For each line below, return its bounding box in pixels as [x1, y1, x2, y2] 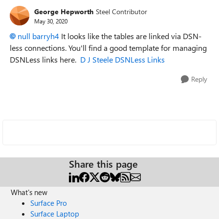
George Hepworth [34, 6, 93, 16]
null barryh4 [18, 31, 59, 41]
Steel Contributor [96, 6, 147, 16]
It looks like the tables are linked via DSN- [59, 31, 201, 41]
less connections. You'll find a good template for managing [10, 43, 207, 53]
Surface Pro [30, 198, 67, 208]
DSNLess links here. [10, 54, 78, 65]
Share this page [69, 157, 138, 170]
